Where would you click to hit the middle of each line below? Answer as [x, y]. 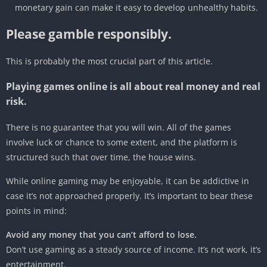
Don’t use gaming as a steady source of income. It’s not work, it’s [133, 249]
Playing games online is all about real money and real [133, 86]
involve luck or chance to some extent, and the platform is [122, 142]
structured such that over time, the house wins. [101, 157]
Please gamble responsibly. [89, 34]
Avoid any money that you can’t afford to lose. [101, 234]
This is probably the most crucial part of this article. [109, 61]
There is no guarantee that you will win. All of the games [119, 127]
